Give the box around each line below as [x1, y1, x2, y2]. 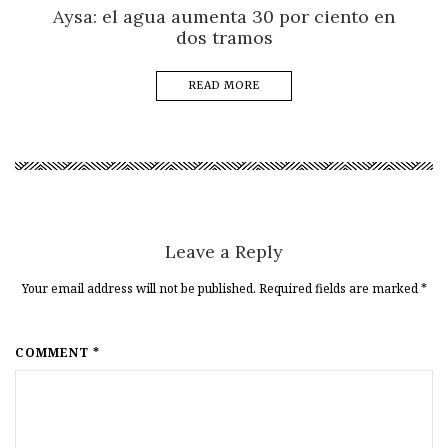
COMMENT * [15, 343, 100, 361]
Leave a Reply [165, 239, 283, 263]
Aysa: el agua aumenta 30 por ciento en [53, 4, 395, 28]
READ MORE [188, 78, 260, 92]
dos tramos [175, 25, 273, 49]
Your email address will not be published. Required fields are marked [21, 279, 421, 297]
